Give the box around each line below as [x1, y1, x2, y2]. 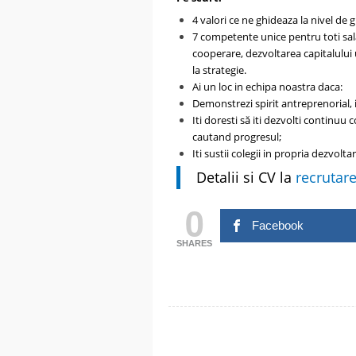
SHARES [176, 238, 212, 248]
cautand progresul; [192, 129, 281, 144]
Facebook [252, 218, 304, 232]
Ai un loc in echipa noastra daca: [192, 79, 342, 94]
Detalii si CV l [196, 167, 284, 187]
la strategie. [192, 62, 246, 77]
